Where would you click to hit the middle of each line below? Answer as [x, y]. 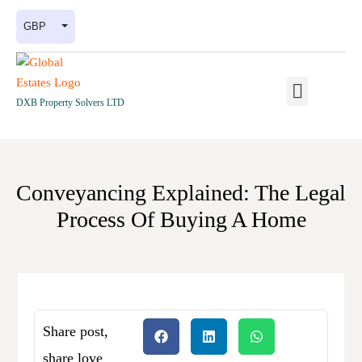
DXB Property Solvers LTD [70, 103]
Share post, [76, 331]
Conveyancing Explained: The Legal [181, 193]
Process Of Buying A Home [181, 219]
